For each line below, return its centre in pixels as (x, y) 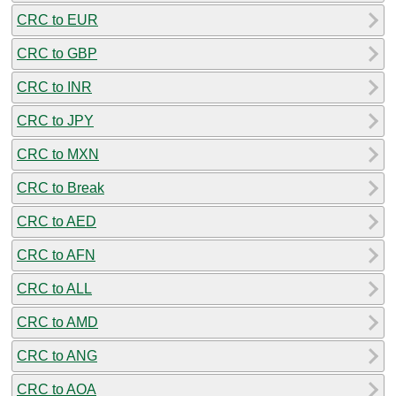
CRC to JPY (55, 120)
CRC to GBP (57, 53)
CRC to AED (57, 221)
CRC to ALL (54, 288)
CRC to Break (61, 187)
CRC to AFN (56, 255)
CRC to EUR (57, 19)
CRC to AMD (57, 322)
